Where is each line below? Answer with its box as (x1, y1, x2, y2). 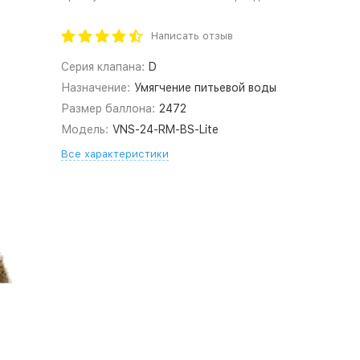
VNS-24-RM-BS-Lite (112, 123, 219, 136)
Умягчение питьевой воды (134, 81, 277, 94)
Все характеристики (60, 148, 169, 160)
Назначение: (60, 81, 130, 94)
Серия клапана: (60, 60, 145, 73)
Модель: (60, 123, 108, 136)
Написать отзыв (150, 30, 233, 42)
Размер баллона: (60, 102, 155, 115)
